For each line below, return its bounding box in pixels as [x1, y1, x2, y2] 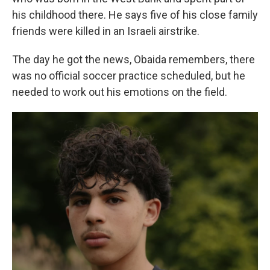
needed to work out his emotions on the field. [12, 86, 227, 98]
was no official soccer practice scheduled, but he [12, 69, 245, 82]
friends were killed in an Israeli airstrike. [12, 25, 199, 37]
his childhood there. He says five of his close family [12, 8, 258, 21]
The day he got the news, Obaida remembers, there [12, 53, 255, 66]
